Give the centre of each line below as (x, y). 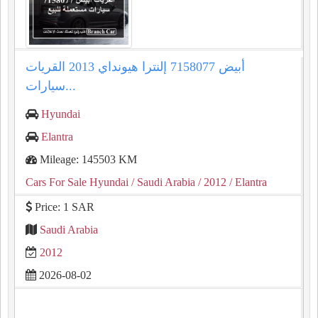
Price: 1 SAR (63, 207)
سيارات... (71, 86)
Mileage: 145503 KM (87, 159)
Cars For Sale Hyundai (77, 182)
